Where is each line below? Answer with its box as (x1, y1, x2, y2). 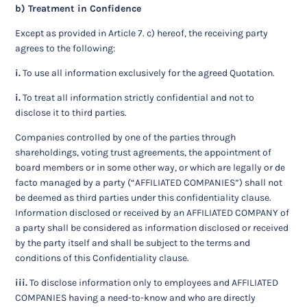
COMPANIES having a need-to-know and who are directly (15, 292, 256, 304)
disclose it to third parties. (15, 107, 127, 119)
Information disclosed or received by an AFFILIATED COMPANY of (15, 207, 290, 219)
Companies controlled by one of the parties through (15, 132, 236, 144)
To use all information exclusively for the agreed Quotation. (21, 67, 275, 79)
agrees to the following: (15, 42, 116, 55)
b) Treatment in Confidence (15, 3, 142, 15)
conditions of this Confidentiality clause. (15, 252, 190, 265)
